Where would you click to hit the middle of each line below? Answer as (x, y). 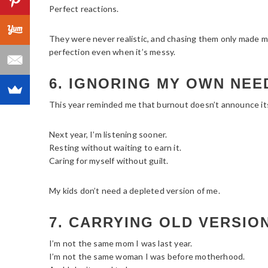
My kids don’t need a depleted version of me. (135, 190)
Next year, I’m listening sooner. (108, 134)
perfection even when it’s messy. (112, 51)
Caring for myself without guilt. (109, 160)
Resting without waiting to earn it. (115, 147)
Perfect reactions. (84, 8)
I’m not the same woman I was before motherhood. (147, 256)
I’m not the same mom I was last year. (121, 243)
